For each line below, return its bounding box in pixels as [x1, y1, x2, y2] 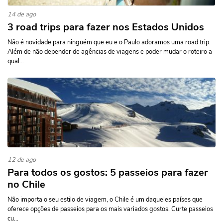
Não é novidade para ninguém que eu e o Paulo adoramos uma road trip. [7, 38, 211, 47]
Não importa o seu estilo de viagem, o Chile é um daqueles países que [7, 195, 203, 204]
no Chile [7, 178, 45, 191]
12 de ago [7, 155, 36, 164]
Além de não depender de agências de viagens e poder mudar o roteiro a [7, 47, 212, 56]
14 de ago [7, 10, 36, 19]
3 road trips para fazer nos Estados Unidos [7, 20, 204, 34]
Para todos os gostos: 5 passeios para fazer [7, 166, 208, 179]
